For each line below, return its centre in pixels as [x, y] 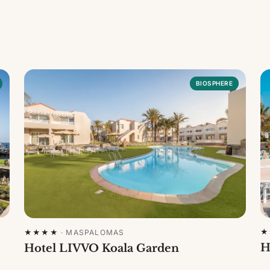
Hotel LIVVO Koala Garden [102, 249]
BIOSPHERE [214, 83]
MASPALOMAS [95, 233]
